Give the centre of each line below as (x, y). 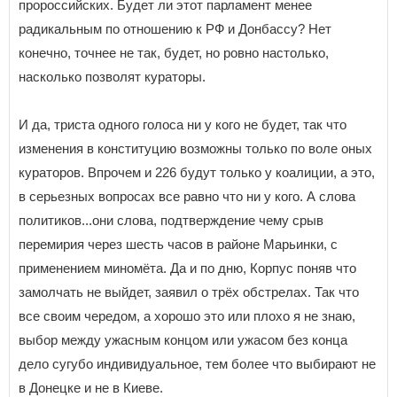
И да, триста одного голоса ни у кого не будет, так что (183, 125)
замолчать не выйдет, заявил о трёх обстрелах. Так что (189, 292)
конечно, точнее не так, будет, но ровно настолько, (174, 53)
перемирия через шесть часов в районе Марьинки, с (178, 245)
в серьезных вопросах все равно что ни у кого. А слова (187, 197)
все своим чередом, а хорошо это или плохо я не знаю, (187, 316)
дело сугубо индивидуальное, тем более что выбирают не (197, 364)
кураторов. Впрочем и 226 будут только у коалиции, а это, (197, 173)
